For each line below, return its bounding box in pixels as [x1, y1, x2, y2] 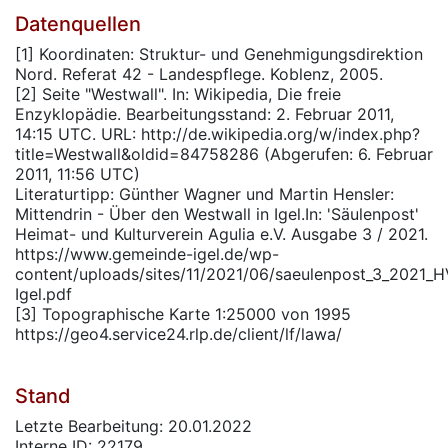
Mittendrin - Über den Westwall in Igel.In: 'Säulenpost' [15, 204, 419, 224]
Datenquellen [15, 12, 141, 36]
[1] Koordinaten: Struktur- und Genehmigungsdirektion [15, 44, 423, 64]
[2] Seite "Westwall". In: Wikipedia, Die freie [15, 84, 341, 104]
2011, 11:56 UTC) [15, 164, 140, 184]
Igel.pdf [15, 284, 72, 304]
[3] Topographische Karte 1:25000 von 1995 [15, 304, 351, 324]
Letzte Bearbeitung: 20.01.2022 [15, 416, 252, 436]
